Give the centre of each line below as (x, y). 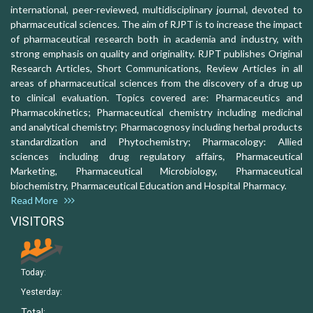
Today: (34, 272)
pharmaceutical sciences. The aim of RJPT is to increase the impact (156, 24)
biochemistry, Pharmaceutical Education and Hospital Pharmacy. (153, 185)
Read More (37, 200)
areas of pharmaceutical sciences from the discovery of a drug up (156, 82)
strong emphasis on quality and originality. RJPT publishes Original (156, 53)
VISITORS (37, 221)
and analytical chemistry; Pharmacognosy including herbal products (156, 126)
